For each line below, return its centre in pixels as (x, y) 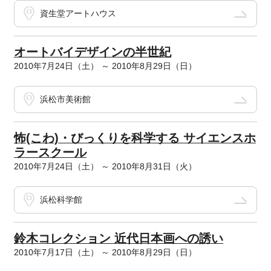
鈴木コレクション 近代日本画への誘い (118, 239)
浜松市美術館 (65, 100)
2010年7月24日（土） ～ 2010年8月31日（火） (105, 167)
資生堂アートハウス (78, 14)
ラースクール (50, 153)
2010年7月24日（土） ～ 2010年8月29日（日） (105, 66)
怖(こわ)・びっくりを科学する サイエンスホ (135, 138)
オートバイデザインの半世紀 (92, 52)
